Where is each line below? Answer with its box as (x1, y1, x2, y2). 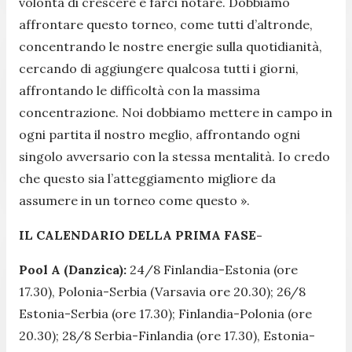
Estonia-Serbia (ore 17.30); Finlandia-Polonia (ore (19, 305, 312, 321)
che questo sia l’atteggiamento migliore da (19, 170, 276, 186)
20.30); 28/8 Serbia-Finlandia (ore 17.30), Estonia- (19, 327, 315, 343)
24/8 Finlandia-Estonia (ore (126, 261, 298, 277)
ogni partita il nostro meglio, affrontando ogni (19, 126, 300, 142)
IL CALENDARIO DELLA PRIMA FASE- (19, 226, 262, 243)
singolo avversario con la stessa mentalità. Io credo (19, 148, 330, 164)
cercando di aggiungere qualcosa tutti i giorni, (19, 60, 299, 76)
